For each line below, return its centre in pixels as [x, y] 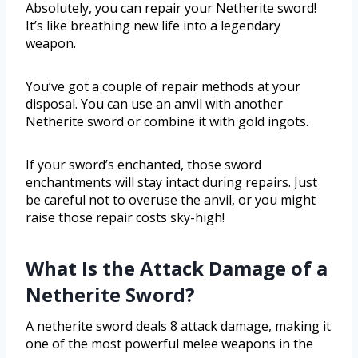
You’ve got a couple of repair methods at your [163, 86]
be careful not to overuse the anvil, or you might [171, 199]
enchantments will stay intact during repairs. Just [171, 182]
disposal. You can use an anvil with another [154, 103]
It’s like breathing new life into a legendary [153, 25]
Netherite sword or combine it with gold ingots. [167, 121]
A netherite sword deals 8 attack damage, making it [178, 326]
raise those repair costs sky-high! [125, 217]
